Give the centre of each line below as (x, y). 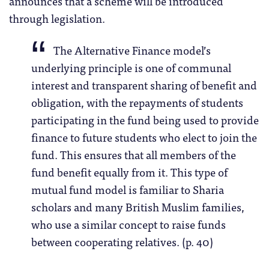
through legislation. (57, 18)
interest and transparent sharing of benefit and (144, 85)
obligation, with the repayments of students (137, 102)
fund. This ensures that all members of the (133, 155)
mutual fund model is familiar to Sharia (127, 189)
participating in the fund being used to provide (145, 120)
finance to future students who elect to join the (144, 137)
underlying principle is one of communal (131, 68)
